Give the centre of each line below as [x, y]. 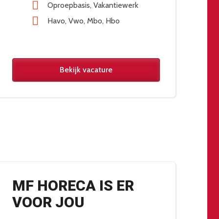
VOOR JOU [48, 202]
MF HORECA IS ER [73, 186]
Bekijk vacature [86, 70]
